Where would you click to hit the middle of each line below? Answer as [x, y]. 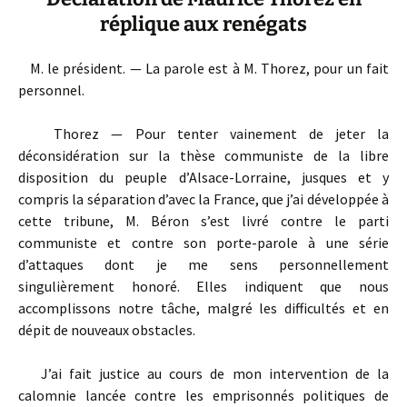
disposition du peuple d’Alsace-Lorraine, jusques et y [203, 177]
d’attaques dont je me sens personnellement [203, 264]
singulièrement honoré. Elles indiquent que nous [203, 286]
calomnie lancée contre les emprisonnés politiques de [203, 395]
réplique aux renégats [203, 24]
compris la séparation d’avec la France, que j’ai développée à [203, 199]
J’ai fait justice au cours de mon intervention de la [203, 373]
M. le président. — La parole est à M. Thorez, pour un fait [203, 68]
